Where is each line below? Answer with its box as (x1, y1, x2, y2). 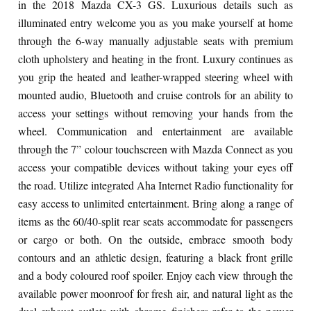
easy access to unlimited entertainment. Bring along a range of (18, 195, 293, 210)
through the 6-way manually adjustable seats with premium (18, 33, 293, 48)
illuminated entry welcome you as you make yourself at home (18, 15, 293, 30)
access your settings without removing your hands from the (18, 105, 293, 120)
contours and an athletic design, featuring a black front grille (18, 249, 293, 264)
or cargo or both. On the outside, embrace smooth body (18, 231, 293, 246)
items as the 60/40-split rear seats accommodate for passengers (18, 213, 293, 228)
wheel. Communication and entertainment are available (18, 123, 293, 138)
